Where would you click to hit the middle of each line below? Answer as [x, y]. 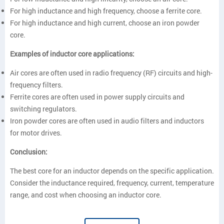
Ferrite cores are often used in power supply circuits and [97, 97]
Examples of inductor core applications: [72, 54]
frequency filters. [36, 85]
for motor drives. [36, 133]
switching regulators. [43, 109]
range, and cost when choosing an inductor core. [86, 195]
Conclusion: [29, 152]
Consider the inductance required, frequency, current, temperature [112, 183]
